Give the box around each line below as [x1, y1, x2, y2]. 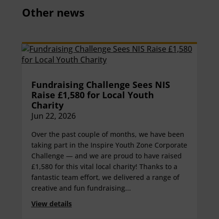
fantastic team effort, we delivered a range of [31, 172, 179, 182]
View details [31, 198, 72, 208]
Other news [22, 5, 85, 20]
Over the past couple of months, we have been [31, 129, 184, 139]
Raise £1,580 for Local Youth [31, 89, 154, 101]
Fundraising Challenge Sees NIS [31, 79, 170, 90]
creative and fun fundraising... [31, 183, 131, 193]
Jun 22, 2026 [31, 110, 76, 121]
